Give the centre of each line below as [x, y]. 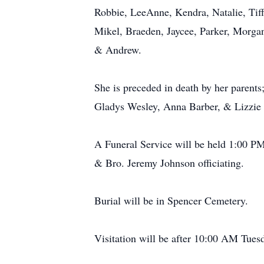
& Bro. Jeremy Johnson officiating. [169, 163]
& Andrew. [118, 49]
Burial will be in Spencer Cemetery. [171, 200]
